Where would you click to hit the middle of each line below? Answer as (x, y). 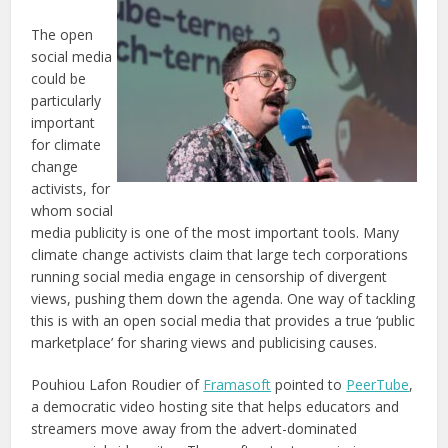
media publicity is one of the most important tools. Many (215, 232)
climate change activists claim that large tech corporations (220, 254)
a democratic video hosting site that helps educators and (215, 406)
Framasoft (237, 384)
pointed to (309, 384)
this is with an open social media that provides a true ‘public (223, 320)
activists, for (71, 188)
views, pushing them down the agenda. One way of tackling (223, 298)
